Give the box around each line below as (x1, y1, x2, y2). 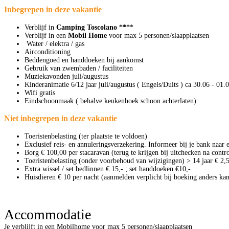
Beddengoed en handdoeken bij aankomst (25, 56, 144, 64)
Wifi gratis (25, 88, 55, 97)
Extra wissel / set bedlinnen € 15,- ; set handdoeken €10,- (25, 165, 191, 173)
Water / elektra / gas (25, 39, 84, 48)
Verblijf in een (25, 31, 68, 39)
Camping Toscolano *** (56, 23, 130, 31)
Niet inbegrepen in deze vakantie (4, 113, 117, 124)
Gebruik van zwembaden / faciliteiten (25, 64, 133, 72)
